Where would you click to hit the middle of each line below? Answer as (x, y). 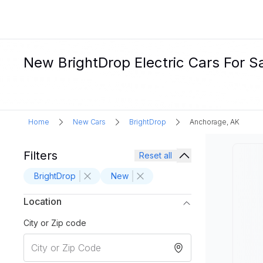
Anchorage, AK (215, 122)
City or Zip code (55, 223)
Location (43, 201)
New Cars (89, 122)
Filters (41, 156)
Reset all (156, 155)
